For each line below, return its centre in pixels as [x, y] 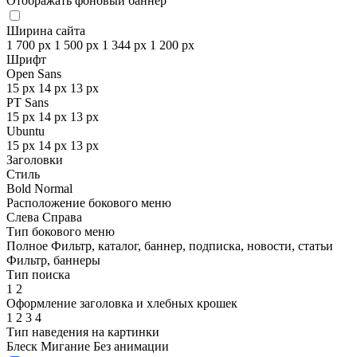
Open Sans [34, 74]
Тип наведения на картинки [83, 332]
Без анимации [131, 346]
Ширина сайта [46, 31]
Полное [27, 246]
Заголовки [35, 160]
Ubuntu [25, 131]
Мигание [65, 346]
